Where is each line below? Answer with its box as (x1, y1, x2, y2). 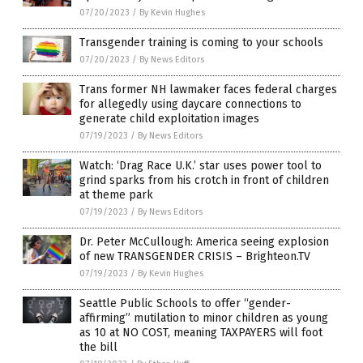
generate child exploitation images (79, 111, 259, 126)
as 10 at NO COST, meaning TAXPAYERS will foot (79, 325, 322, 340)
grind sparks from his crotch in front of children (79, 173, 329, 187)
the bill (79, 340, 117, 354)
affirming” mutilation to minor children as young (79, 310, 328, 325)
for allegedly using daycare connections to (79, 96, 301, 111)
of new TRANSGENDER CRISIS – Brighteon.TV (79, 249, 310, 263)
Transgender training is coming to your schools (79, 35, 323, 49)
